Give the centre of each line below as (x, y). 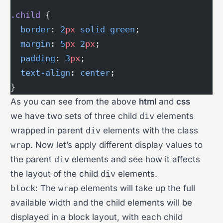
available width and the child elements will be (102, 203)
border (31, 29)
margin (31, 44)
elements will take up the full (137, 188)
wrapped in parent (48, 130)
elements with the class (150, 130)
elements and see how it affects (135, 159)
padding (33, 58)
